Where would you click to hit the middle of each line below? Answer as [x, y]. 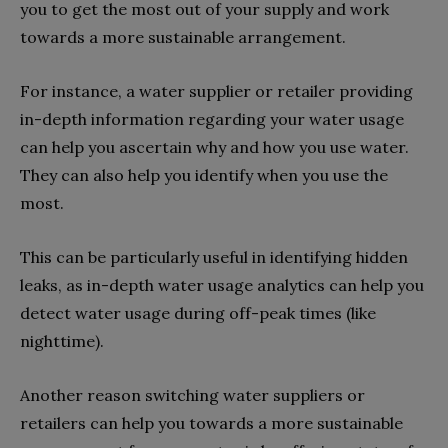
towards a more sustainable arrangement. [183, 37]
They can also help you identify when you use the [204, 175]
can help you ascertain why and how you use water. [214, 147]
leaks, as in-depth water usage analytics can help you [222, 285]
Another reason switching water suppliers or [192, 395]
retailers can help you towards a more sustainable [211, 423]
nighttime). [62, 341]
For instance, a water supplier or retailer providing [216, 91]
